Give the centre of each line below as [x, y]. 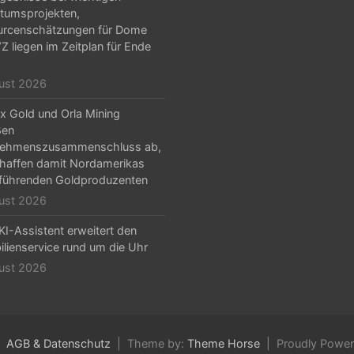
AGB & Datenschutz [58, 343]
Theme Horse [224, 343]
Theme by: [157, 343]
